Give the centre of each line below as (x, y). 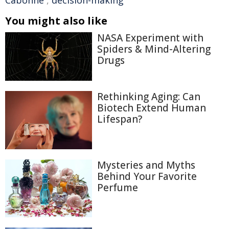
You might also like (56, 21)
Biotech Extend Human (152, 108)
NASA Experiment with (150, 38)
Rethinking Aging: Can (149, 97)
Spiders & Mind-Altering (154, 49)
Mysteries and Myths (146, 165)
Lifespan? (120, 119)
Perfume (118, 187)
